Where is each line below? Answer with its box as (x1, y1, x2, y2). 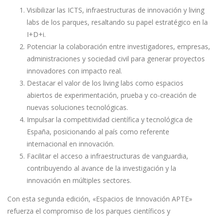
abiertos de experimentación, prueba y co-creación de (27, 91, 197, 100)
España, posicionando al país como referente (27, 127, 169, 136)
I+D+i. (27, 30, 46, 39)
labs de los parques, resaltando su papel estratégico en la (27, 18, 208, 27)
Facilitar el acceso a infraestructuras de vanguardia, (27, 151, 188, 161)
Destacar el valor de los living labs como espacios (27, 78, 183, 88)
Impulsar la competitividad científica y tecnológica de (27, 115, 193, 124)
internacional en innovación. (27, 139, 114, 148)
